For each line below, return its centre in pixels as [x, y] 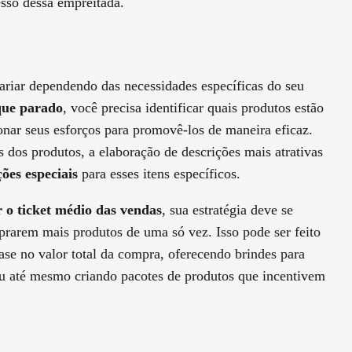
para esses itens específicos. [159, 174]
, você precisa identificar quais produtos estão [193, 108]
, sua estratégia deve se [227, 210]
